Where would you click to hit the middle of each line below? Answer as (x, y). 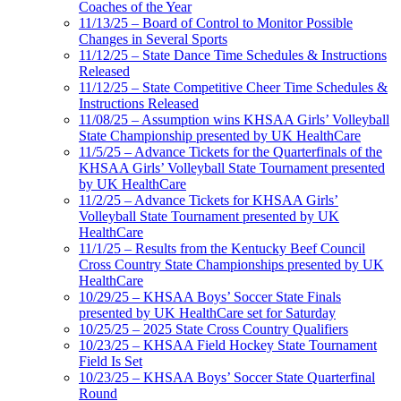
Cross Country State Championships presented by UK (231, 265)
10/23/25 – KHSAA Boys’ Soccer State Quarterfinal (227, 378)
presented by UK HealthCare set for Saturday (207, 313)
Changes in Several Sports (153, 39)
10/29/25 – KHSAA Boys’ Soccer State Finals (210, 297)
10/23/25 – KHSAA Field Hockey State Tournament (228, 346)
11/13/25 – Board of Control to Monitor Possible (216, 23)
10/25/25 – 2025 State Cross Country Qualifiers (213, 329)
